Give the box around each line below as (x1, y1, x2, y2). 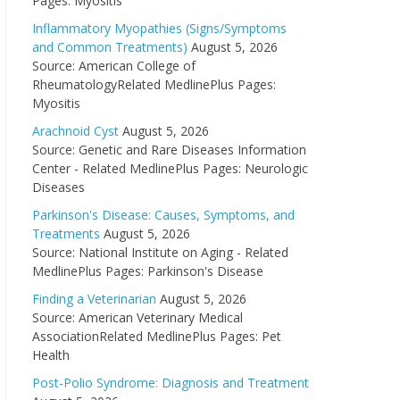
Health (32, 346, 70, 363)
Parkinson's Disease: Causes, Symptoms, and (32, 206, 295, 223)
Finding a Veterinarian (32, 290, 156, 307)
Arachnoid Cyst (32, 122, 119, 139)
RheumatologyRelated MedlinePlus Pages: (32, 76, 276, 93)
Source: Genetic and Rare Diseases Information (32, 141, 306, 158)
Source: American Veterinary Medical (32, 309, 243, 326)
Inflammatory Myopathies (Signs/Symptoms (32, 20, 287, 37)
